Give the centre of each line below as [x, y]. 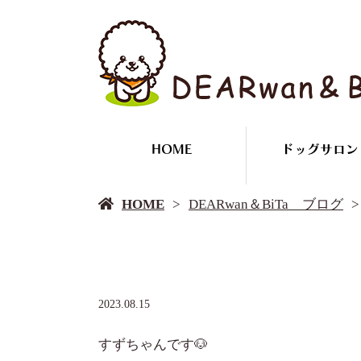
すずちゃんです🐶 [153, 345]
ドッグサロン [320, 149]
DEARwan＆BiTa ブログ [266, 204]
